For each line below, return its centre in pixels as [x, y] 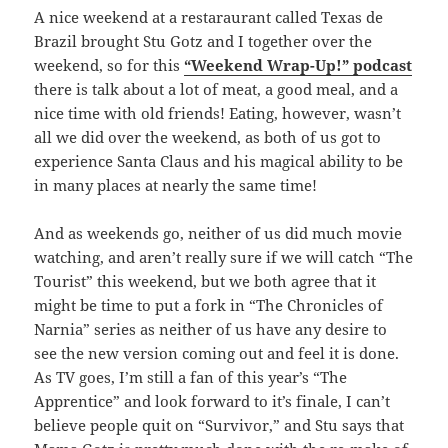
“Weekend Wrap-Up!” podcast [298, 64]
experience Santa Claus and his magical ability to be [219, 160]
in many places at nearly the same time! [176, 184]
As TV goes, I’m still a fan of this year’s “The [191, 376]
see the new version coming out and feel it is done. [217, 352]
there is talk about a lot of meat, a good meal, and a [216, 88]
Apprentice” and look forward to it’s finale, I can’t [212, 400]
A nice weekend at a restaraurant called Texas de [209, 16]
